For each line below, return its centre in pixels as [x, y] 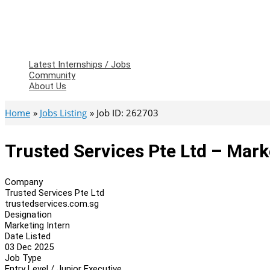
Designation [28, 214]
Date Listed [28, 236]
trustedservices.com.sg [52, 203]
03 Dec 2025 [29, 247]
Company [24, 182]
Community [52, 75]
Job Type [23, 258]
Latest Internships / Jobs [80, 64]
